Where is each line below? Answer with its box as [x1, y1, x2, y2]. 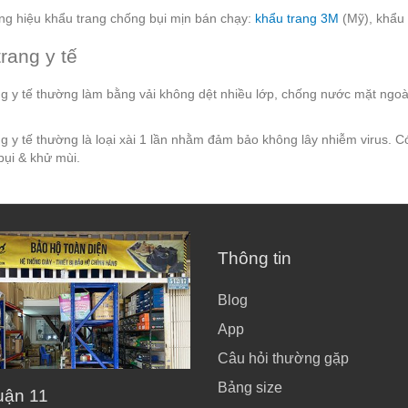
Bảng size [218, 380, 282, 396]
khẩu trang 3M [255, 11, 339, 26]
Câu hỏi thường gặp [218, 351, 349, 367]
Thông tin [218, 249, 291, 269]
